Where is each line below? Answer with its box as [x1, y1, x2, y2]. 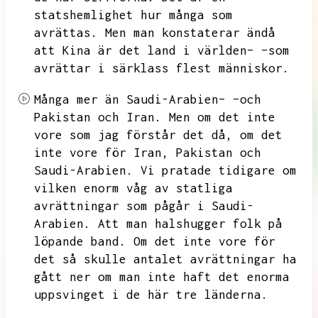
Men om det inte [169, 110, 275, 124]
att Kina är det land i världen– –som [34, 43, 290, 57]
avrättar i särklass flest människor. [34, 61, 290, 75]
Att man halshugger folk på [98, 216, 283, 231]
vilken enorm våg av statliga [34, 181, 233, 195]
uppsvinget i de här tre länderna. [34, 287, 268, 302]
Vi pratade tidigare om [141, 163, 297, 177]
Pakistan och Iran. [34, 110, 162, 124]
